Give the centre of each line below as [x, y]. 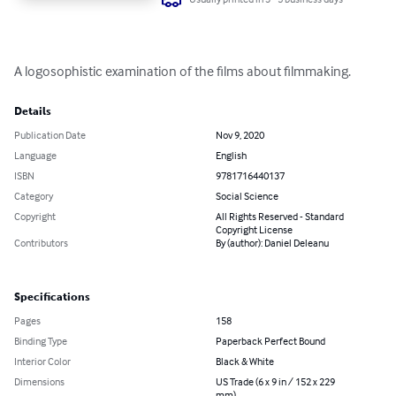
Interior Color [42, 362]
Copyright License [254, 230]
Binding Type [41, 341]
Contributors [41, 243]
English [231, 156]
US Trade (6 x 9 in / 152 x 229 [275, 382]
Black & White [245, 362]
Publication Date [50, 135]
